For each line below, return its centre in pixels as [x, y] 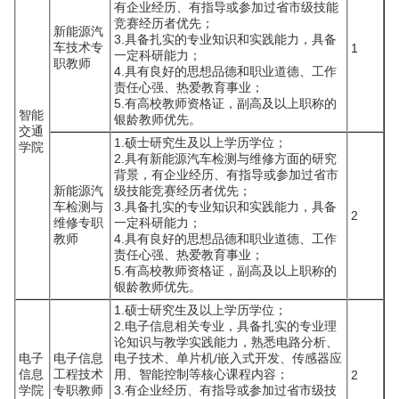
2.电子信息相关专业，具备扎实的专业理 [225, 326]
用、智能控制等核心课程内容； [201, 374]
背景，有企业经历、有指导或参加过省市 [226, 175]
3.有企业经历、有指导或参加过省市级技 [225, 390]
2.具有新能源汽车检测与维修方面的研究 [225, 159]
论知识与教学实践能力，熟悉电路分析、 [226, 342]
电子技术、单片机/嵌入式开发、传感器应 [228, 358]
